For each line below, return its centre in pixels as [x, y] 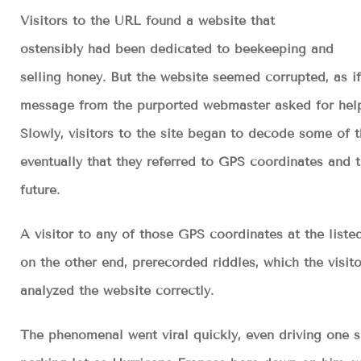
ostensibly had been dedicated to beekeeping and [177, 48]
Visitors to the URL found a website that [147, 20]
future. [40, 189]
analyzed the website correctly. [117, 290]
